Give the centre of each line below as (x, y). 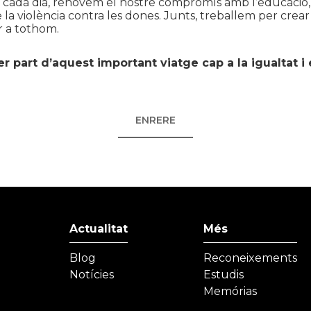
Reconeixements (250, 258)
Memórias (230, 291)
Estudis (223, 275)
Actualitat (99, 229)
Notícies (92, 275)
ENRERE (155, 120)
